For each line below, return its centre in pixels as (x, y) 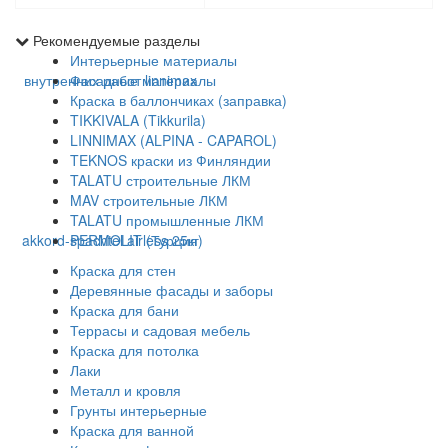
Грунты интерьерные (138, 409)
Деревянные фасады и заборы (171, 289)
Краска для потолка (134, 349)
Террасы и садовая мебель (160, 329)
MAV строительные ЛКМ (149, 199)
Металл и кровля (125, 389)
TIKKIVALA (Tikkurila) (138, 119)
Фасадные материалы (143, 79)
